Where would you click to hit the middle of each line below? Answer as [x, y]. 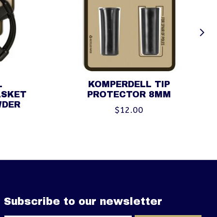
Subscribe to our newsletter [83, 201]
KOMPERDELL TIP [129, 84]
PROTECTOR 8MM [129, 94]
